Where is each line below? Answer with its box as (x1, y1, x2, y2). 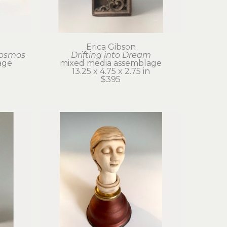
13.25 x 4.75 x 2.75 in (71, 66, 150, 77)
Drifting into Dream (70, 50, 151, 60)
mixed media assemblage (60, 58, 162, 68)
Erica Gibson (86, 42, 136, 52)
